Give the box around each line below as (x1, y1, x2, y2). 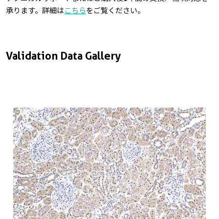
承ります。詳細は (6, 6, 64, 15)
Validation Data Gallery (6, 49, 121, 62)
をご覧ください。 (86, 6, 145, 15)
